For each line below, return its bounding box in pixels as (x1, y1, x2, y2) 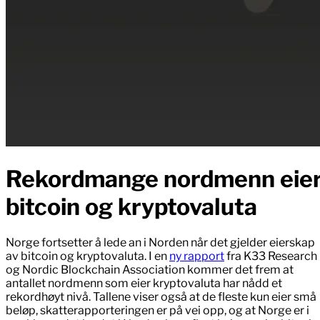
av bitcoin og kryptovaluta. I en (6, 249, 169, 264)
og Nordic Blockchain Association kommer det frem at (6, 263, 294, 277)
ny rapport (169, 249, 224, 264)
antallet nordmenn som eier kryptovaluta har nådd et (6, 276, 282, 291)
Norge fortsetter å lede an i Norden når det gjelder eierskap (6, 236, 315, 250)
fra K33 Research (224, 249, 317, 264)
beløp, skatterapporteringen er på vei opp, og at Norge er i (6, 304, 309, 318)
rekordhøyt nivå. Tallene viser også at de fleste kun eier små (6, 290, 316, 304)
